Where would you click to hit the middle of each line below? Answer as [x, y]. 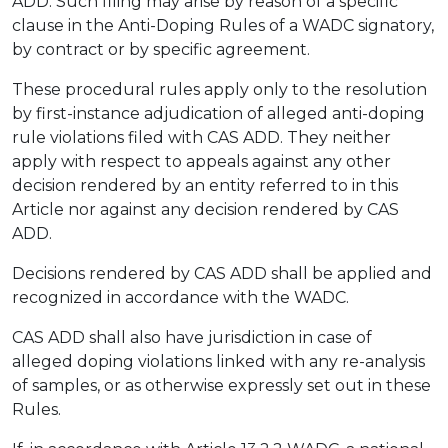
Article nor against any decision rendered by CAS [205, 209]
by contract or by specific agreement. [163, 49]
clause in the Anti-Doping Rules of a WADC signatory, [223, 25]
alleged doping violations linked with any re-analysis [218, 361]
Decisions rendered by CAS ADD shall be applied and [222, 273]
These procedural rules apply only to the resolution [219, 89]
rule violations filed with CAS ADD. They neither [201, 137]
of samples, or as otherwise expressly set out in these [221, 385]
